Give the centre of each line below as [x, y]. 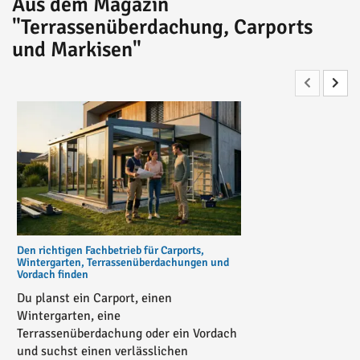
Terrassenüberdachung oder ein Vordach [127, 333]
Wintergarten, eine [69, 315]
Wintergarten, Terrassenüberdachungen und [123, 262]
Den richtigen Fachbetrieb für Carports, [110, 250]
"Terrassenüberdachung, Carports [162, 27]
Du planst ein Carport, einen [94, 298]
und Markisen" [77, 49]
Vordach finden [53, 274]
